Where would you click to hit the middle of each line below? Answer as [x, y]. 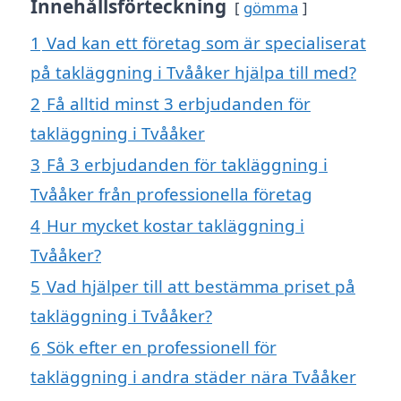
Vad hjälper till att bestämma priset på [201, 286]
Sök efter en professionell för [162, 346]
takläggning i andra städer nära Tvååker [193, 376]
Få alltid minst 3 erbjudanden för [179, 103]
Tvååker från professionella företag [171, 193]
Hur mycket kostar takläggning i [175, 225]
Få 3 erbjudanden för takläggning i [187, 164]
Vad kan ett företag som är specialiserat [206, 42]
